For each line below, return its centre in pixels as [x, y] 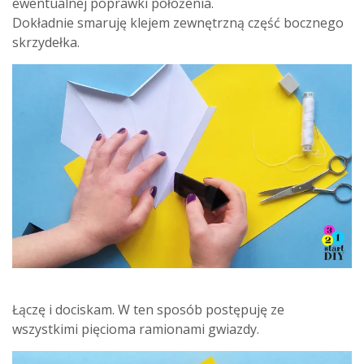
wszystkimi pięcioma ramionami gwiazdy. [136, 329]
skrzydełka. [46, 42]
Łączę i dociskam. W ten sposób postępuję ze [148, 309]
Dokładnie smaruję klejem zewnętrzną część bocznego [178, 22]
